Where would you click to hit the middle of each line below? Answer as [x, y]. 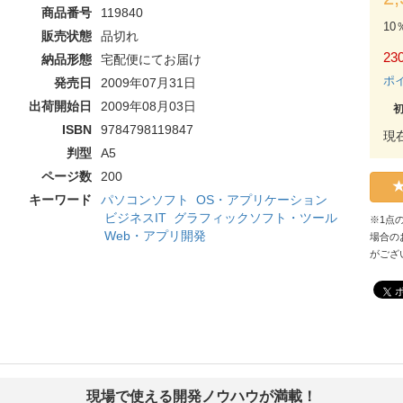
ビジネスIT [135, 218]
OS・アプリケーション [261, 200]
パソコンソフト [144, 200]
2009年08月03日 [148, 106]
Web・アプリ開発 [155, 236]
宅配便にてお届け [151, 59]
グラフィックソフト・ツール [255, 218]
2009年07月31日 [148, 83]
